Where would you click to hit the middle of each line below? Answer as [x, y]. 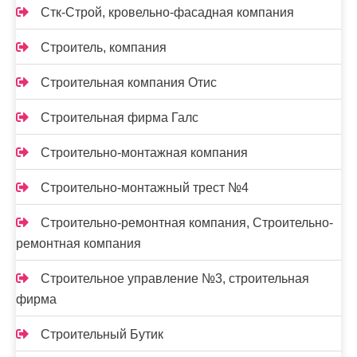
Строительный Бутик [102, 334]
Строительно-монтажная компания [144, 153]
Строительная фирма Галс [120, 118]
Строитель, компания [104, 47]
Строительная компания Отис [129, 82]
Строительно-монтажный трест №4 [145, 188]
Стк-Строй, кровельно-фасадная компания [167, 12]
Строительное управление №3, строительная [175, 279]
